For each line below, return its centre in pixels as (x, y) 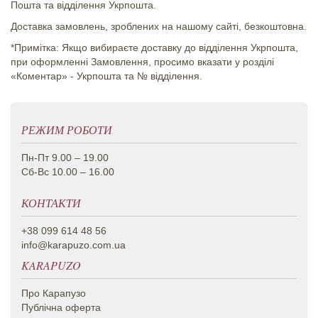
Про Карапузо (54, 294)
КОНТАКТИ (51, 203)
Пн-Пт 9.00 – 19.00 (65, 158)
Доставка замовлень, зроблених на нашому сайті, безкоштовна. (159, 27)
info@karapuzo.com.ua (73, 245)
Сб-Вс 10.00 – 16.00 (68, 172)
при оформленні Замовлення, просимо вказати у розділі (142, 62)
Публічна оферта (61, 308)
